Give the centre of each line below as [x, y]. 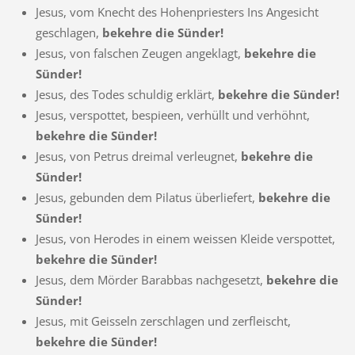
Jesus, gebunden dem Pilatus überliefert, [147, 197]
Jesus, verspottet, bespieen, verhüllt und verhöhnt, [172, 115]
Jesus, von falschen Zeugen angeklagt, [139, 53]
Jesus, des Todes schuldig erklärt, [126, 94]
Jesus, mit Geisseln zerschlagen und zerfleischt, [163, 321]
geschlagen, [69, 32]
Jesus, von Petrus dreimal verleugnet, [138, 156]
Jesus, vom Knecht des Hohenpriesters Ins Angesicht [177, 11]
